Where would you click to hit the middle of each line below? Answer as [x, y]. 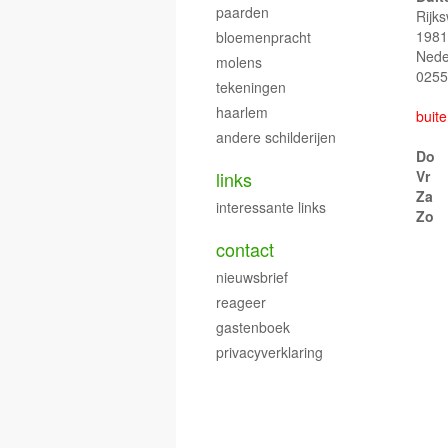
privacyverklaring [269, 352]
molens [239, 62]
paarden [242, 12]
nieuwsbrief [252, 277]
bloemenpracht [263, 37]
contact [245, 249]
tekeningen [251, 87]
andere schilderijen [276, 137]
